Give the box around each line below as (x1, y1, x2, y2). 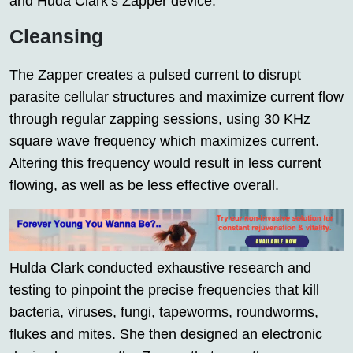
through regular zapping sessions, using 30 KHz (9, 111, 310, 128)
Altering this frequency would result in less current (9, 155, 321, 172)
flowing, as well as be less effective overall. (9, 177, 279, 194)
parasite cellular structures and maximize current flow (9, 89, 344, 106)
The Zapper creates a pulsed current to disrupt (9, 67, 301, 84)
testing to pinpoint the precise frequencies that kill (9, 282, 319, 299)
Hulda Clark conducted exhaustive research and (9, 260, 311, 277)
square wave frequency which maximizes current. (9, 133, 319, 150)
